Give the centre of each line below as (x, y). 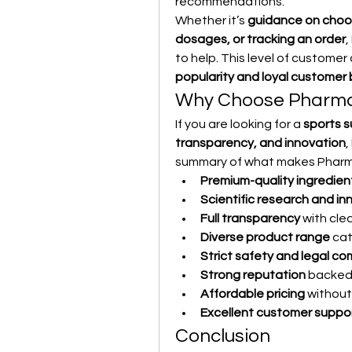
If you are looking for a (239, 124)
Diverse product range (265, 237)
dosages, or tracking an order (260, 39)
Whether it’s (211, 20)
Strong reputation (253, 275)
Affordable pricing (253, 294)
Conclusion (223, 336)
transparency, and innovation (260, 143)
